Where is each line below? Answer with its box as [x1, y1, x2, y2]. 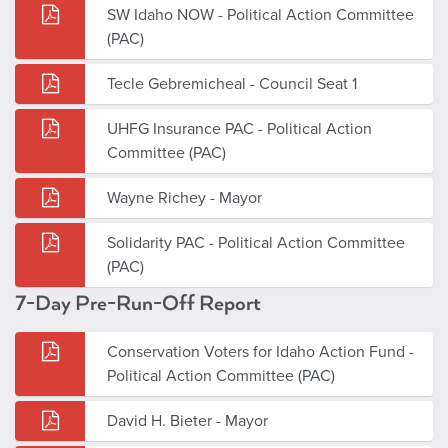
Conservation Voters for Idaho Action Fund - [107, 341, 414, 362]
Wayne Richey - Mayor [107, 187, 262, 208]
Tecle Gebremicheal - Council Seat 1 [107, 73, 357, 94]
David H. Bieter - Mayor [107, 410, 268, 431]
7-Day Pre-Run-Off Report [15, 290, 261, 316]
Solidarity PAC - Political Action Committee [107, 232, 405, 253]
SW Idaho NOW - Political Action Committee [107, 4, 414, 25]
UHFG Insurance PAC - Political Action [107, 118, 372, 139]
